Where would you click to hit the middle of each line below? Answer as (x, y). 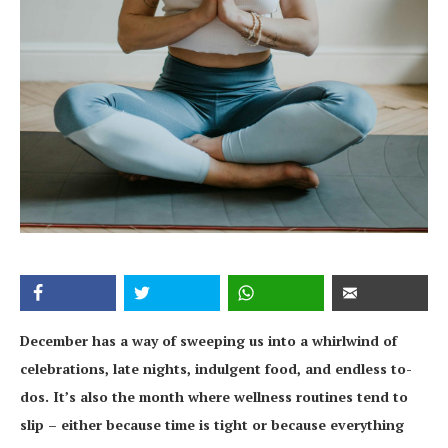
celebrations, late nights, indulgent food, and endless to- (216, 368)
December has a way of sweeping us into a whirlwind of (208, 340)
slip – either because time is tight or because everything (212, 424)
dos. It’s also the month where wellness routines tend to (214, 396)
